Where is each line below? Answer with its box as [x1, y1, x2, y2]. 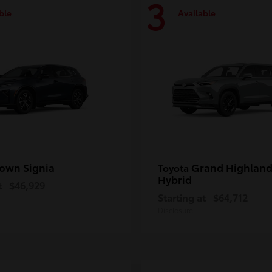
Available [178, 6, 216, 19]
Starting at [158, 190, 206, 205]
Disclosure [158, 205, 193, 216]
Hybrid [158, 172, 192, 187]
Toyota [158, 160, 191, 175]
